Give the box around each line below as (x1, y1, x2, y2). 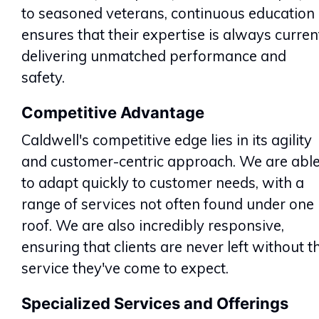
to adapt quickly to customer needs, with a (21, 173, 304, 192)
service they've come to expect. (21, 258, 229, 277)
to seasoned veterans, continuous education (21, 4, 315, 22)
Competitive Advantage (21, 103, 204, 122)
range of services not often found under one (21, 194, 314, 213)
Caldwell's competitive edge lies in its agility (21, 130, 312, 149)
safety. (21, 68, 65, 86)
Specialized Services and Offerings (21, 293, 288, 313)
